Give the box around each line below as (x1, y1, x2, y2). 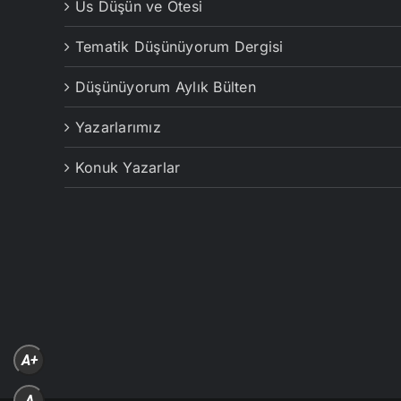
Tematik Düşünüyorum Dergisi (75, 38, 284, 56)
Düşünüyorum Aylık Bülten (75, 78, 256, 97)
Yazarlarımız (75, 118, 161, 137)
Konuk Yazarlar (75, 158, 181, 177)
